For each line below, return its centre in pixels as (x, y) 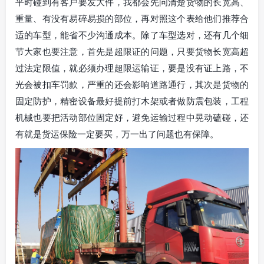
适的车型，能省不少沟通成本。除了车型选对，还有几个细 (132, 35)
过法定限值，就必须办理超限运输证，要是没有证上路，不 (132, 68)
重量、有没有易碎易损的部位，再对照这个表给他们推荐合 (132, 19)
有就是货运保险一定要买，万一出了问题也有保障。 (117, 134)
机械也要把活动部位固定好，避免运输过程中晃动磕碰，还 (132, 118)
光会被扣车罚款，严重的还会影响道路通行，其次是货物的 (132, 85)
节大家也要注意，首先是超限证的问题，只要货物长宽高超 (132, 52)
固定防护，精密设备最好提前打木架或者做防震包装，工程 (132, 101)
